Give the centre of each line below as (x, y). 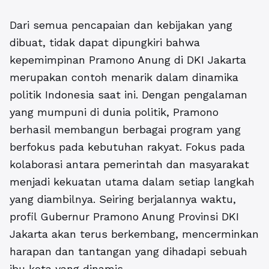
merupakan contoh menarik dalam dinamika (124, 77)
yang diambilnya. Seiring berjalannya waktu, (123, 199)
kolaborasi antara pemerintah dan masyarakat (129, 164)
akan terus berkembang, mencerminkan (153, 234)
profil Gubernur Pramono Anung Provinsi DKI (124, 216)
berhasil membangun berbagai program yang (125, 129)
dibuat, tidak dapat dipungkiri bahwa (105, 42)
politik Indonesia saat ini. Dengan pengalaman (128, 94)
